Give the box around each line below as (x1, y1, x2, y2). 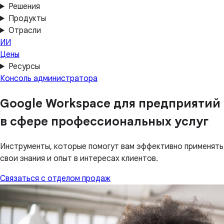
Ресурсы (8, 61, 40, 71)
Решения (8, 1, 40, 11)
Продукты (8, 13, 46, 23)
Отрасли (8, 25, 41, 35)
